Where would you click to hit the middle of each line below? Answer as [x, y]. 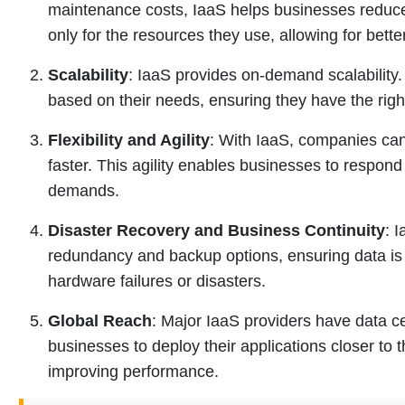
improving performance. [133, 371]
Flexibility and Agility [129, 140]
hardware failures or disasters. [157, 281]
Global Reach [100, 320]
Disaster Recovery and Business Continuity [217, 230]
